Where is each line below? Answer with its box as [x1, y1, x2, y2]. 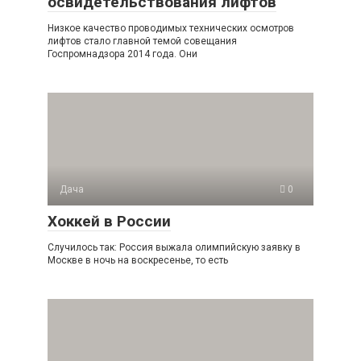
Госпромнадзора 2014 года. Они [48, 48, 197, 60]
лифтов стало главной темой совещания [48, 35, 237, 47]
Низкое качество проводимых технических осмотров [48, 22, 294, 34]
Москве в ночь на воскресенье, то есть [48, 254, 228, 266]
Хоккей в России [48, 211, 171, 230]
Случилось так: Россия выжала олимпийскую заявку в [48, 241, 301, 253]
